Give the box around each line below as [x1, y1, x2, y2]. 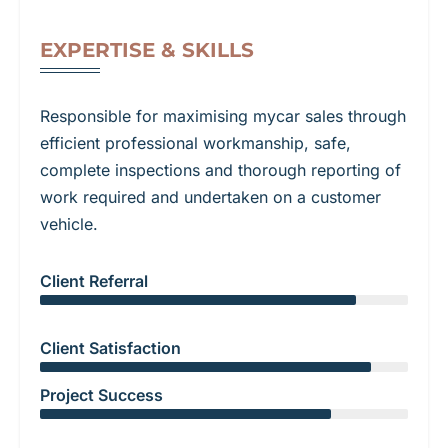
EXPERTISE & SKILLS [40, 37, 254, 62]
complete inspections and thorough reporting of [40, 159, 401, 180]
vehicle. [40, 213, 98, 234]
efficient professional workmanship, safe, [40, 132, 351, 153]
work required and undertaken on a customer [40, 186, 381, 207]
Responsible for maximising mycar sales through [40, 105, 406, 126]
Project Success [40, 384, 163, 405]
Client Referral [40, 270, 148, 291]
